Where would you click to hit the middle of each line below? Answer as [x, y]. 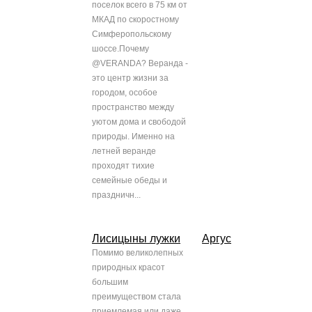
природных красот [128, 268]
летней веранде [124, 151]
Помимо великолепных [138, 253]
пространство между [133, 108]
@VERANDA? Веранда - [140, 64]
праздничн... [116, 195]
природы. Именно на [133, 137]
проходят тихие [123, 166]
